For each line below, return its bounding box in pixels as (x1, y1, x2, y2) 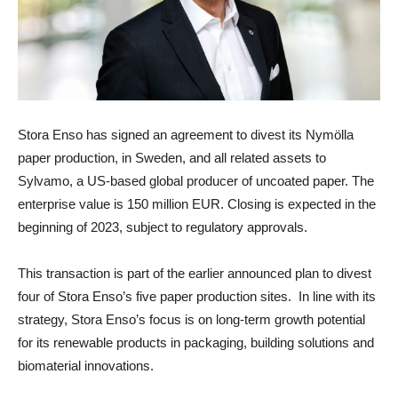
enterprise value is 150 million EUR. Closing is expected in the (18, 195, 376, 211)
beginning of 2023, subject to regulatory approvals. (18, 219, 307, 235)
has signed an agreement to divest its (86, 126, 306, 142)
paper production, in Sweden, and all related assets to (18, 149, 326, 165)
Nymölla (306, 126, 354, 142)
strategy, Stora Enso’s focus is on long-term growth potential (18, 311, 365, 327)
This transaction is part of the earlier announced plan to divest (18, 265, 371, 281)
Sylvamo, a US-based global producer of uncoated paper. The (18, 172, 374, 188)
